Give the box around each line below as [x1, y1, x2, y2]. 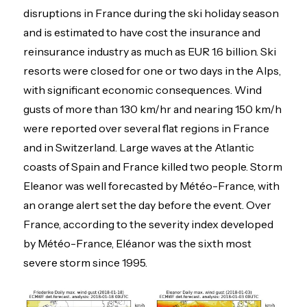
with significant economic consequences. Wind [23, 83, 262, 97]
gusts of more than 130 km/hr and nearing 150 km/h [23, 102, 282, 116]
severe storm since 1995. [23, 256, 148, 270]
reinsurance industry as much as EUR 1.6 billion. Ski [23, 45, 277, 59]
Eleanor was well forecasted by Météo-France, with [23, 179, 280, 193]
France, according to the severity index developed [23, 217, 274, 232]
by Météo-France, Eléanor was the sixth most [23, 236, 252, 251]
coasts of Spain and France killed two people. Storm [23, 160, 283, 174]
